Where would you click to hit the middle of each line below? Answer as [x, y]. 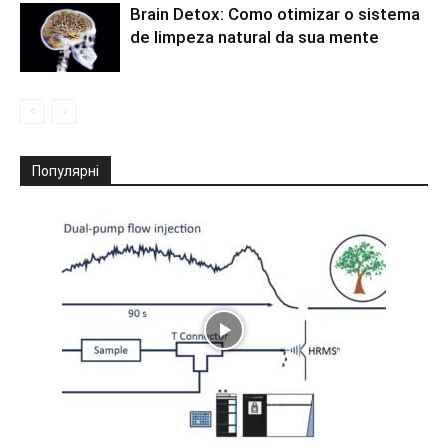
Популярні [65, 171]
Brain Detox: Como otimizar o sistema [275, 14]
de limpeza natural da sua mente [254, 37]
